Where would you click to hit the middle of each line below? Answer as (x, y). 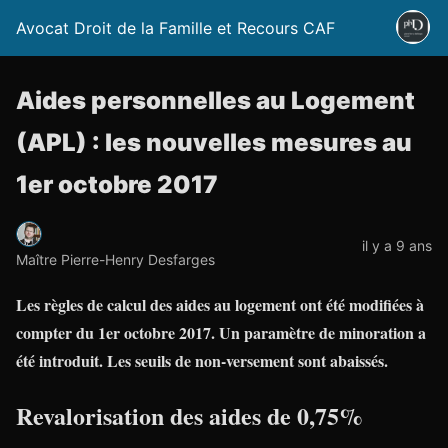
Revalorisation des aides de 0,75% (189, 415)
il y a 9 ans (397, 245)
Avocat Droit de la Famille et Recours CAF (175, 28)
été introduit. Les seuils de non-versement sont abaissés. (202, 360)
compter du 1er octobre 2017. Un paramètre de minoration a (221, 332)
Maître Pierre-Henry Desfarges (115, 259)
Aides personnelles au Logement (215, 100)
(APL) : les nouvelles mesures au (214, 142)
